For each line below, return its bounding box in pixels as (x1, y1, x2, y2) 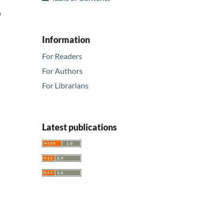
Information (42, 34, 90, 45)
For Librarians (42, 81, 88, 90)
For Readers (42, 51, 82, 61)
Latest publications (42, 122, 117, 133)
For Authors (42, 66, 83, 76)
